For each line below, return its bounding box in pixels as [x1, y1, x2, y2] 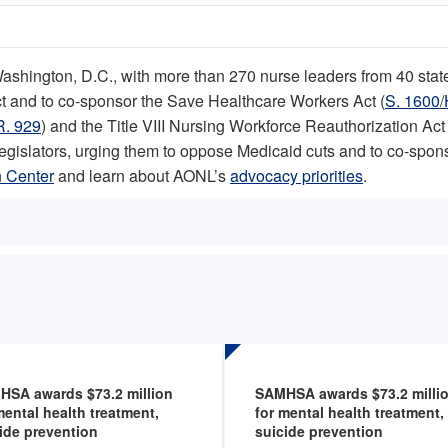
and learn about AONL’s [54, 164, 230, 188]
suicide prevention [255, 421, 383, 442]
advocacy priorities [230, 164, 363, 188]
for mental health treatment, [255, 402, 444, 423]
